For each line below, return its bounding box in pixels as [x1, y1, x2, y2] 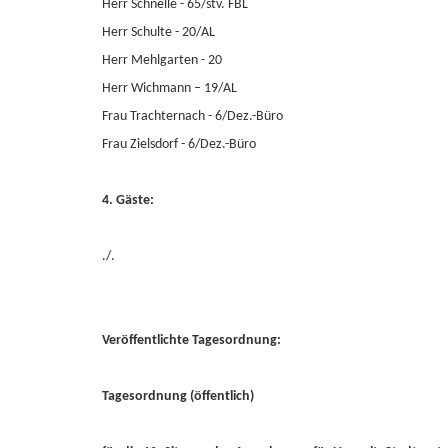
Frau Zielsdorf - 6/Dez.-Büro [102, 137, 256, 152]
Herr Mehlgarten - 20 [102, 53, 222, 68]
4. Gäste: [102, 193, 154, 208]
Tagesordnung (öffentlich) [102, 389, 254, 404]
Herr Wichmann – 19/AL [102, 81, 237, 96]
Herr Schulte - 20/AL [102, 25, 215, 40]
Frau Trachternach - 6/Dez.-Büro [102, 109, 283, 124]
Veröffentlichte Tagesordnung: [102, 333, 281, 348]
